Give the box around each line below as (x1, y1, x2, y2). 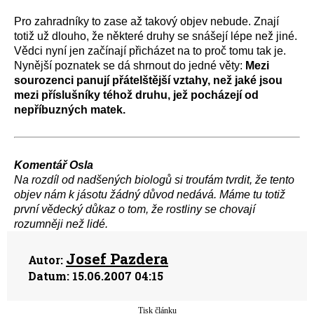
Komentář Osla (14, 159, 93, 171)
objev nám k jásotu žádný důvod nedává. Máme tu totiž (14, 189, 285, 200)
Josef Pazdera (66, 249, 168, 268)
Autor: (28, 252, 63, 267)
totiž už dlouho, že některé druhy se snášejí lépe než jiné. (14, 30, 297, 42)
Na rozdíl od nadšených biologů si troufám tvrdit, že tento (14, 174, 294, 186)
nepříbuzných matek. (14, 104, 131, 116)
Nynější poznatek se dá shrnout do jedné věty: (14, 60, 245, 71)
